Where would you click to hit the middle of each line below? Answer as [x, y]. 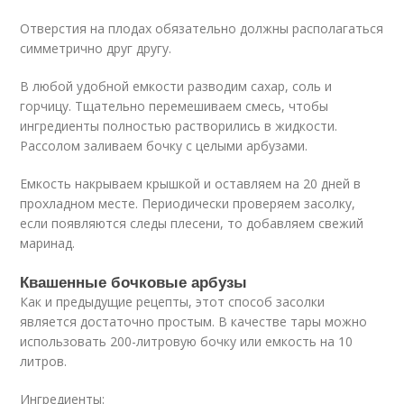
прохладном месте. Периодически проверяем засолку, [188, 203]
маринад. [48, 243]
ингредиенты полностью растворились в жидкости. [179, 125]
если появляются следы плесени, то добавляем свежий [192, 223]
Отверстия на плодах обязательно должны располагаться [202, 28]
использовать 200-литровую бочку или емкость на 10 [187, 341]
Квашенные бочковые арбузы [134, 281]
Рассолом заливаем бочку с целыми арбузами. [164, 145]
